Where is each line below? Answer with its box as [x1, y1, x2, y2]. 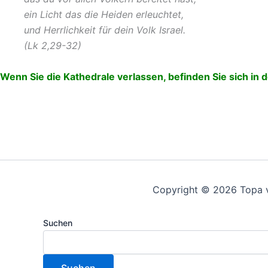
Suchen [43, 218, 72, 228]
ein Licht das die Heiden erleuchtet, [24, 8, 184, 21]
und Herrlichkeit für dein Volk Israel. [24, 24, 185, 36]
